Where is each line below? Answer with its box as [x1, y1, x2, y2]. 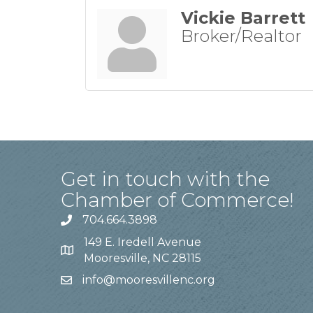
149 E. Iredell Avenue [84, 235, 201, 249]
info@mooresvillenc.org [82, 273, 215, 287]
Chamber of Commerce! [61, 188, 294, 212]
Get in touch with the [61, 167, 270, 191]
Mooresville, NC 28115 [84, 252, 201, 265]
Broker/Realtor [181, 26, 302, 47]
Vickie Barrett [181, 8, 305, 29]
